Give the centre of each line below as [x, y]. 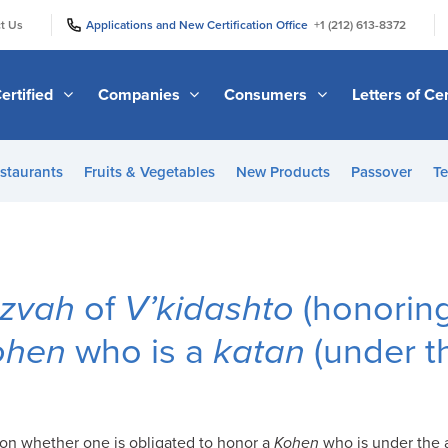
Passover [381, 172]
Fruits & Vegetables [149, 172]
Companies [140, 94]
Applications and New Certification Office [200, 24]
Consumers [268, 94]
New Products [282, 172]
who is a [139, 351]
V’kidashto [209, 308]
